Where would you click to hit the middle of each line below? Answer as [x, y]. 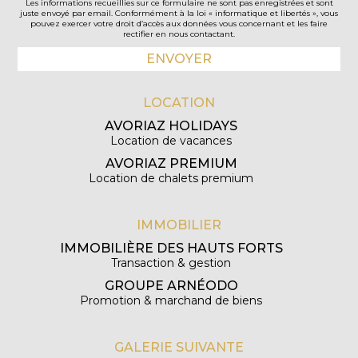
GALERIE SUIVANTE [179, 348]
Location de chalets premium [171, 179]
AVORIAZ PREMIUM [171, 164]
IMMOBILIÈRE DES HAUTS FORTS [171, 249]
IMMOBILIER [179, 225]
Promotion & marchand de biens [171, 301]
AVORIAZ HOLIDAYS [171, 126]
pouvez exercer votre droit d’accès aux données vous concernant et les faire [179, 24]
